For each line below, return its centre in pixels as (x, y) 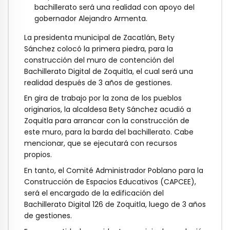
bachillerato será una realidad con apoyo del (114, 7)
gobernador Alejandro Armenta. (91, 18)
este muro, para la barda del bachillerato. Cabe (109, 132)
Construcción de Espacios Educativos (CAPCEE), (110, 182)
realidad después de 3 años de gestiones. (98, 82)
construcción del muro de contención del (99, 60)
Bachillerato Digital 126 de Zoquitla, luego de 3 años (115, 205)
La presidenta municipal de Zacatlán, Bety (99, 37)
